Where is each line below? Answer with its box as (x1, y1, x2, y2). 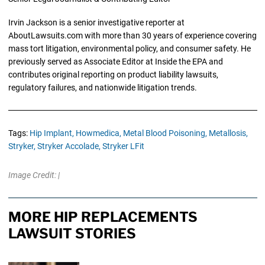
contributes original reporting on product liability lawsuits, (8, 69, 218, 79)
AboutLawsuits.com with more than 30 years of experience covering (8, 30, 257, 40)
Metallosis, (208, 128, 248, 138)
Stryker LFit (102, 141, 144, 151)
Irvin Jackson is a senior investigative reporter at (8, 17, 185, 27)
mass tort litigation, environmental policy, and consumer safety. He (8, 43, 251, 53)
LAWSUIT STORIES (8, 225, 136, 242)
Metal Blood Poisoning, (122, 128, 207, 138)
